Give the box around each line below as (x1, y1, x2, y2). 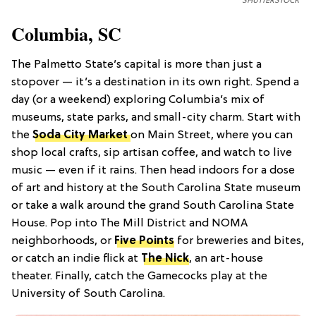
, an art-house (189, 252, 263, 265)
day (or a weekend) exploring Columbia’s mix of (11, 93, 265, 107)
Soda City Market (32, 128, 128, 142)
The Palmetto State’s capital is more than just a (11, 58, 262, 71)
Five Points (114, 234, 174, 248)
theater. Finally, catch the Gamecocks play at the (11, 269, 267, 283)
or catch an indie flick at (11, 252, 141, 265)
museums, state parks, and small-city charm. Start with (11, 111, 300, 124)
